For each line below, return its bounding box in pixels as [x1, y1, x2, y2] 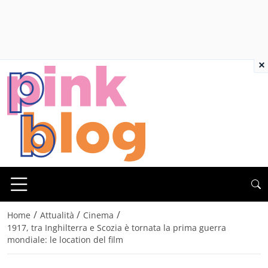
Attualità [39, 209, 74, 221]
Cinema [83, 209, 114, 221]
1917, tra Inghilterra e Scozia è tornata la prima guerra [7, 222, 226, 234]
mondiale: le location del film [7, 234, 123, 246]
